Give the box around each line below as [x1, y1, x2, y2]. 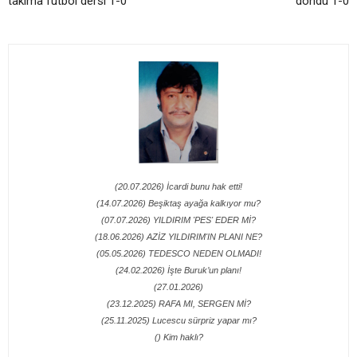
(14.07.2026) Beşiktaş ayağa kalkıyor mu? [96, 198, 261, 209]
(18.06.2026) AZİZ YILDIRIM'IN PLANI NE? [95, 232, 262, 242]
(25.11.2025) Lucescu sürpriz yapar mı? [100, 316, 257, 326]
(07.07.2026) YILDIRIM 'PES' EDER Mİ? [101, 215, 256, 226]
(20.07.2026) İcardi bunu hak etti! [115, 182, 242, 192]
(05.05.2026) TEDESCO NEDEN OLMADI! [96, 249, 261, 259]
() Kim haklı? [154, 332, 203, 343]
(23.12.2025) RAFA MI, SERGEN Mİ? [106, 299, 251, 309]
